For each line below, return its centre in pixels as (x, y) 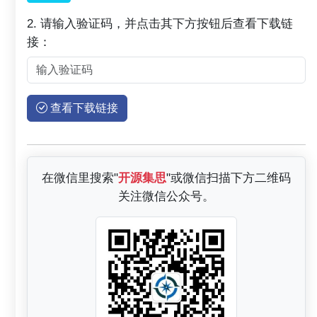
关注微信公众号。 (166, 196)
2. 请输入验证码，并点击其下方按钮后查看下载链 (160, 24)
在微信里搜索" (80, 178)
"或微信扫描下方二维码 (229, 178)
